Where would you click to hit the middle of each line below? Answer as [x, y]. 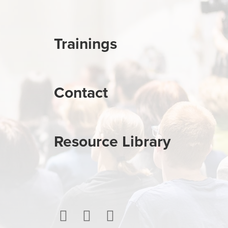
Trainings [86, 44]
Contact [81, 93]
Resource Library [112, 142]
